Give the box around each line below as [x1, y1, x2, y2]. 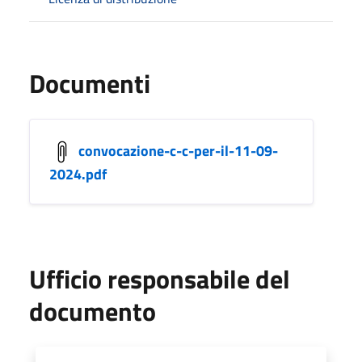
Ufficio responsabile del [29, 259, 290, 298]
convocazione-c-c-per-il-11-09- [78, 139, 278, 162]
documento [29, 291, 156, 330]
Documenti [29, 63, 150, 103]
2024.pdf [49, 162, 107, 185]
